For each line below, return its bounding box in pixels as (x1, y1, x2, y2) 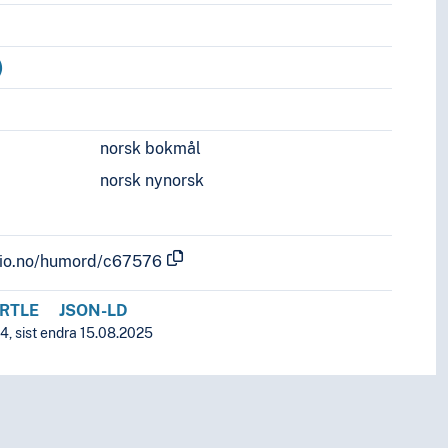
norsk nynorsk (100, 171, 205, 191)
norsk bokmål (100, 139, 202, 159)
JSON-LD (59, 301, 129, 321)
